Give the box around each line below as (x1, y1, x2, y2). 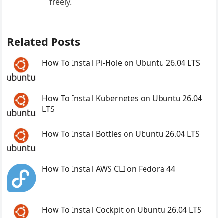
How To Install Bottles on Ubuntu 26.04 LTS (42, 128, 200, 139)
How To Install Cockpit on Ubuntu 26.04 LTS (42, 204, 202, 216)
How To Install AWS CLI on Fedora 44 (42, 163, 176, 175)
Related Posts (7, 34, 81, 49)
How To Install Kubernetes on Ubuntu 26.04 (42, 92, 202, 104)
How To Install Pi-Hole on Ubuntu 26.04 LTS (42, 57, 200, 68)
